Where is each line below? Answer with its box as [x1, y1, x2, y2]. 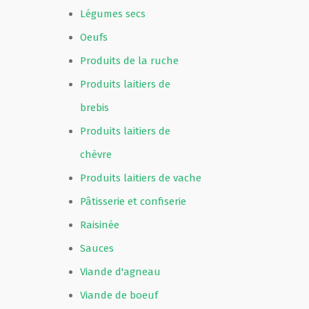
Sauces [80, 242, 114, 255]
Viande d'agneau [80, 266, 161, 278]
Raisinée [80, 219, 119, 231]
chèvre [80, 148, 112, 161]
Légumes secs [80, 8, 146, 20]
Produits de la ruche [80, 54, 179, 67]
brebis [80, 101, 109, 114]
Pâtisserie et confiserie [80, 195, 186, 208]
